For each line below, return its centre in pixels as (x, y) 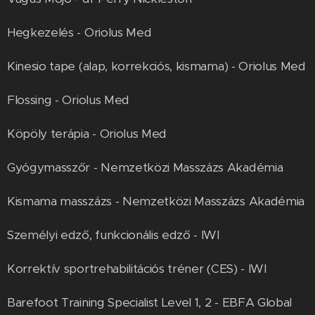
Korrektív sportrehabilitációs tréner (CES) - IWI (137, 269)
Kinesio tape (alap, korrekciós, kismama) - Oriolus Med (156, 66)
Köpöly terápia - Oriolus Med (87, 134)
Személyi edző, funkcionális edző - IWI (113, 235)
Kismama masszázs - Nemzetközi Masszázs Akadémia (156, 201)
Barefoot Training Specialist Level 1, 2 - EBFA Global (150, 303)
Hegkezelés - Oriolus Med (79, 33)
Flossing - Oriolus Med (68, 100)
